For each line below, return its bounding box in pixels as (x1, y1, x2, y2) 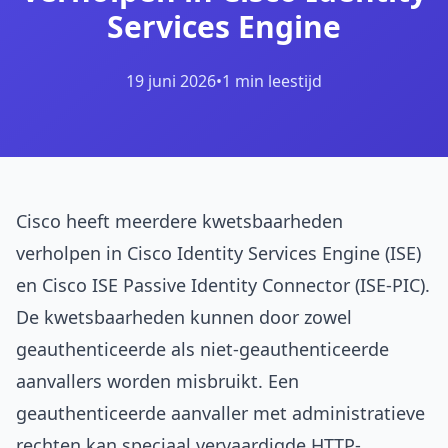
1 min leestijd (222, 70, 322, 92)
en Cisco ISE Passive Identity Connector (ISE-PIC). (16, 273, 430, 297)
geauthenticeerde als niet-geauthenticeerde (16, 337, 389, 361)
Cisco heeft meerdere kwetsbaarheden (16, 209, 343, 233)
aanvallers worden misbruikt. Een (16, 369, 299, 393)
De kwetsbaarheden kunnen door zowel (16, 305, 352, 329)
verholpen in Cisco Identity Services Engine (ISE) (16, 241, 421, 265)
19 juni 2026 (126, 70, 216, 92)
